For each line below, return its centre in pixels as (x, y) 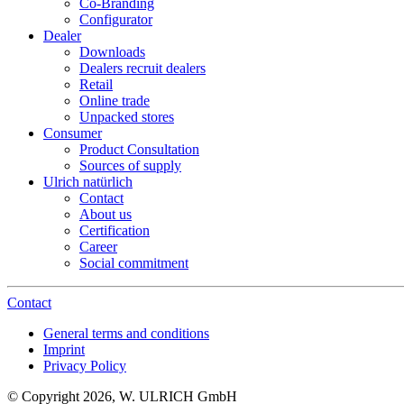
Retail (96, 84)
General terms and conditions (126, 333)
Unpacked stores (127, 116)
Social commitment (134, 262)
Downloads (112, 51)
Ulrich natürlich (88, 181)
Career (98, 246)
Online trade (115, 100)
